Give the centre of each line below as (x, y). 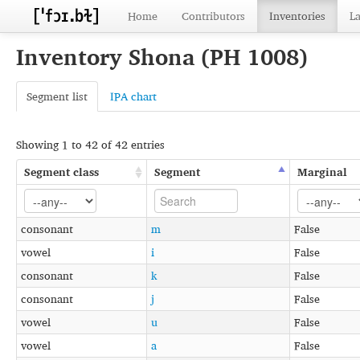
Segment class (62, 171)
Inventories (297, 16)
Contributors (213, 16)
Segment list (57, 96)
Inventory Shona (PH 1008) (162, 57)
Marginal (323, 171)
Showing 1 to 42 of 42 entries (90, 144)
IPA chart (133, 96)
